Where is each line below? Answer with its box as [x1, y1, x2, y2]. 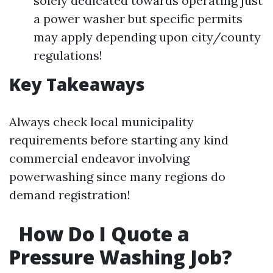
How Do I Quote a [14, 221, 190, 247]
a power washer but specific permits [34, 11, 243, 26]
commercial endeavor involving [9, 151, 190, 166]
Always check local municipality [9, 114, 194, 129]
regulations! [34, 48, 102, 63]
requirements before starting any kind [9, 132, 229, 147]
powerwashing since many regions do [9, 169, 225, 184]
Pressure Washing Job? [9, 244, 232, 270]
